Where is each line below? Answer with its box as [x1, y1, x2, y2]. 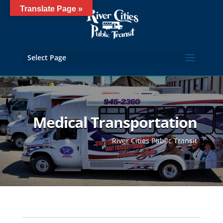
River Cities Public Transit [112, 136, 198, 145]
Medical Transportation [33, 112, 198, 132]
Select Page [27, 53, 66, 62]
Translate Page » [20, 4, 83, 13]
